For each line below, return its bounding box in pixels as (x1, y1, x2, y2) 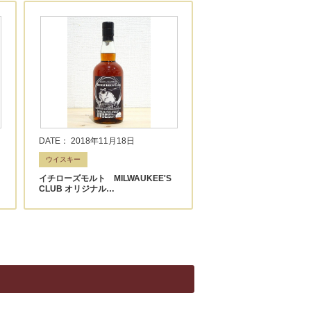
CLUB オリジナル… (39, 183, 115, 194)
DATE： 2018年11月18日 (39, 135, 135, 146)
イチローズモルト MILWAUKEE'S (39, 173, 172, 183)
